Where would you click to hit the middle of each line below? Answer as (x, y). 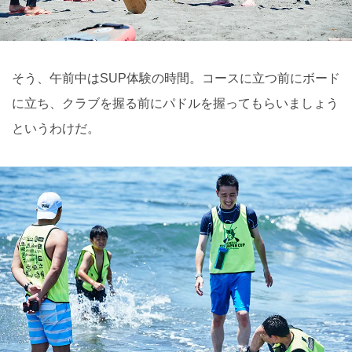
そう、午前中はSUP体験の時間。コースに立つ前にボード (176, 78)
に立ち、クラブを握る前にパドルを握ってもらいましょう (175, 103)
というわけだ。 (56, 128)
